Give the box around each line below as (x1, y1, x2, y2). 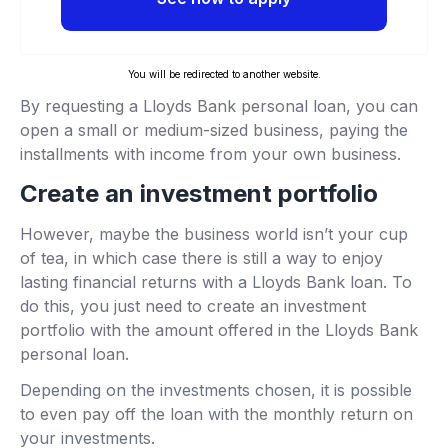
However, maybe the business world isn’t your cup (20, 224, 408, 245)
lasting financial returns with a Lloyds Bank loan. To (20, 272, 412, 293)
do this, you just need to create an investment (20, 296, 366, 317)
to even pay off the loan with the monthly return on (20, 404, 413, 425)
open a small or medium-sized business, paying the (20, 120, 408, 141)
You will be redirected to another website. (127, 68, 321, 81)
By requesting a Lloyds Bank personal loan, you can (20, 96, 418, 117)
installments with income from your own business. (20, 144, 401, 165)
